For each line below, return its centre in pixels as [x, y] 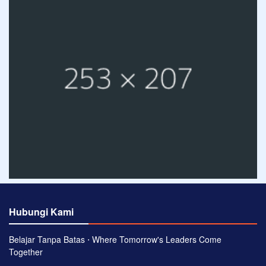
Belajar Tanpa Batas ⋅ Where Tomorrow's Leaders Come [115, 239]
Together [26, 251]
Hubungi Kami [41, 211]
